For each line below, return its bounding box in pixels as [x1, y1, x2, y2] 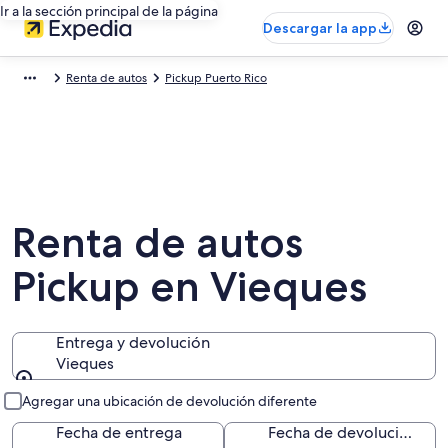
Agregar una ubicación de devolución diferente [22, 392, 317, 410]
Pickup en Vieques [12, 261, 367, 311]
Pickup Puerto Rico [165, 70, 267, 86]
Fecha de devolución [399, 422, 412, 443]
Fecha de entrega [56, 422, 182, 443]
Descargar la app [263, 19, 377, 37]
